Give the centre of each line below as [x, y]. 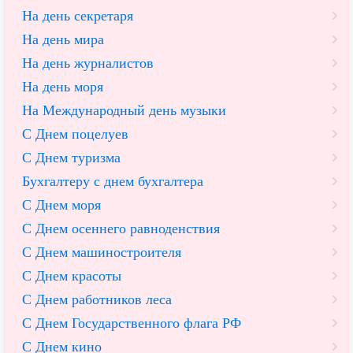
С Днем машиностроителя [102, 253]
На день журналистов [88, 63]
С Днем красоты [72, 276]
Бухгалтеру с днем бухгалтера [113, 182]
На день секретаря [78, 16]
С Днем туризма [71, 158]
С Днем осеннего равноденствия [121, 229]
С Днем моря [61, 205]
